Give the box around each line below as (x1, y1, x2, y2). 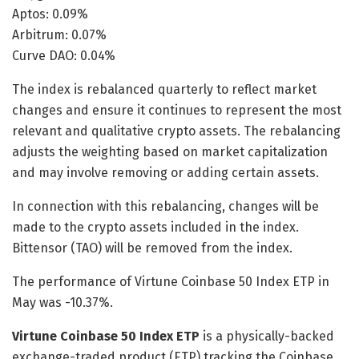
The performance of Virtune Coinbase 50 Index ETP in (12, 273, 329, 289)
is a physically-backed (200, 328, 334, 344)
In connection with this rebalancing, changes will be (12, 198, 319, 214)
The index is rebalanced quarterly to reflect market (12, 81, 317, 97)
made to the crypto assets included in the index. (12, 219, 299, 235)
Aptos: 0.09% (12, 6, 88, 22)
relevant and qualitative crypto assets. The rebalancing (12, 123, 341, 139)
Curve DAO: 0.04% (12, 47, 115, 63)
